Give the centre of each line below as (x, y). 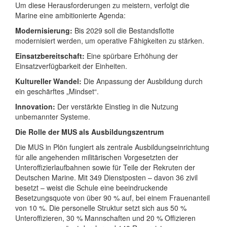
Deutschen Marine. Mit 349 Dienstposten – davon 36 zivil (106, 177)
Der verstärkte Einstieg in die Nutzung (117, 106)
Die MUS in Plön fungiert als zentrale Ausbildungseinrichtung (112, 147)
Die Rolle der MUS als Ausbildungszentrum (89, 131)
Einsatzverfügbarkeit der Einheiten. (71, 66)
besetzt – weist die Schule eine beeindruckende (91, 187)
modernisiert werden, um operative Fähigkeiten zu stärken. (110, 40)
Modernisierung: (44, 30)
